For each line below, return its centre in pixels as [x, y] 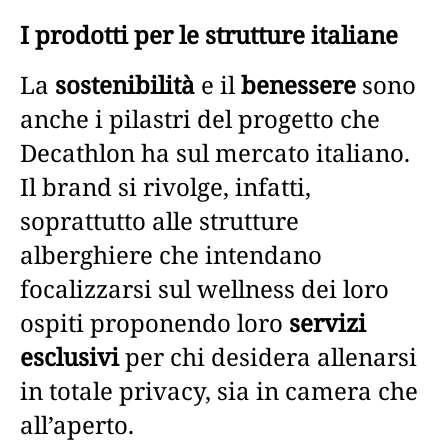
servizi [324, 322]
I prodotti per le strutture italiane [209, 34]
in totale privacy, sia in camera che [219, 390]
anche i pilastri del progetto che [200, 118]
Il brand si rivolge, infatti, [165, 186]
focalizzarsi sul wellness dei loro [204, 288]
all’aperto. [77, 424]
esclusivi [69, 356]
